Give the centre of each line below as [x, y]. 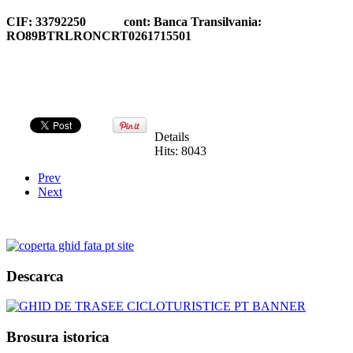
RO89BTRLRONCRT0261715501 [99, 35]
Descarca [35, 276]
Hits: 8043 [180, 150]
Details [172, 136]
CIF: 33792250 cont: [80, 21]
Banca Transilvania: [208, 21]
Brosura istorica [58, 336]
